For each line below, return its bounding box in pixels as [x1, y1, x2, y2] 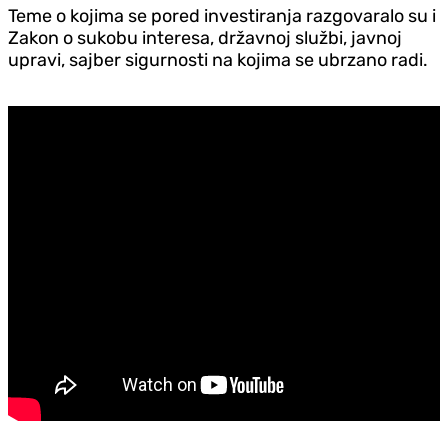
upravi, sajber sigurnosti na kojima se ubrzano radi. [8, 48, 428, 71]
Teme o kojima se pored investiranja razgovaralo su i [8, 4, 436, 27]
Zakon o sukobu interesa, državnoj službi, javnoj [8, 26, 402, 49]
